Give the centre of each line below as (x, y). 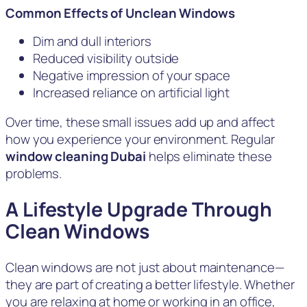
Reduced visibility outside (106, 58)
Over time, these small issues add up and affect (140, 122)
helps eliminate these (209, 157)
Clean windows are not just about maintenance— (145, 267)
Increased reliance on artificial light (132, 92)
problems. (34, 174)
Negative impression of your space (132, 75)
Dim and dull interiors (92, 41)
